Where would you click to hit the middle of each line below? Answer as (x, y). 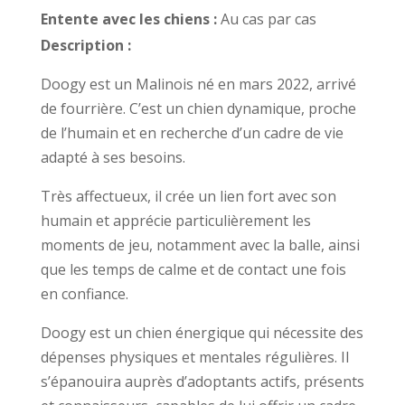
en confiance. (84, 293)
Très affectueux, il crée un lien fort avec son (188, 196)
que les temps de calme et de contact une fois (193, 269)
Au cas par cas (268, 19)
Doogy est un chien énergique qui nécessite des (202, 332)
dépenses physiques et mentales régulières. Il (194, 357)
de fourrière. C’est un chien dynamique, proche (198, 108)
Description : (85, 45)
